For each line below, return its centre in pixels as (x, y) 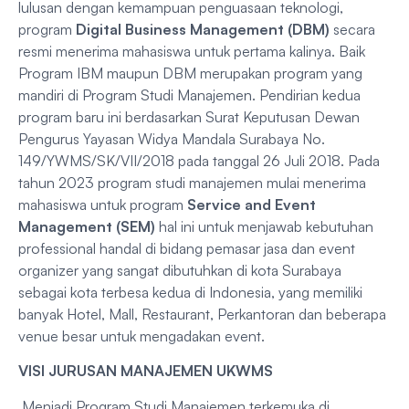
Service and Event (252, 204)
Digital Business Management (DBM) (204, 29)
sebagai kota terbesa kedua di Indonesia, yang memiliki (190, 292)
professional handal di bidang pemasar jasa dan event (187, 248)
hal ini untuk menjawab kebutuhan (264, 226)
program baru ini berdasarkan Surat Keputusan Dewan (189, 116)
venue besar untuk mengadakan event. (142, 336)
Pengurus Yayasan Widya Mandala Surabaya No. (172, 138)
